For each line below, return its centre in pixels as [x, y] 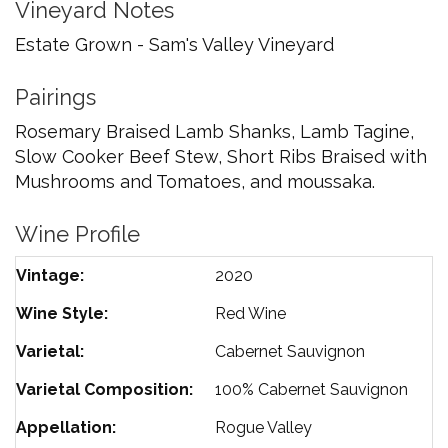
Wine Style [60, 314]
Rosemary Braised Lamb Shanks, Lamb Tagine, [214, 132]
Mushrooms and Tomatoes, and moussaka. [195, 182]
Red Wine [250, 314]
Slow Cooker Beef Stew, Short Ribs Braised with [221, 157]
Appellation [64, 428]
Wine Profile [77, 234]
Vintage [48, 276]
